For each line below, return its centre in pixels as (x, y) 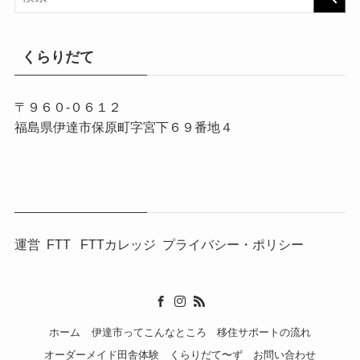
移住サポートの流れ (264, 332)
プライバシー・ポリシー (233, 245)
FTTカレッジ (118, 245)
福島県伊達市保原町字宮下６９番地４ (123, 127)
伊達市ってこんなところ (149, 332)
